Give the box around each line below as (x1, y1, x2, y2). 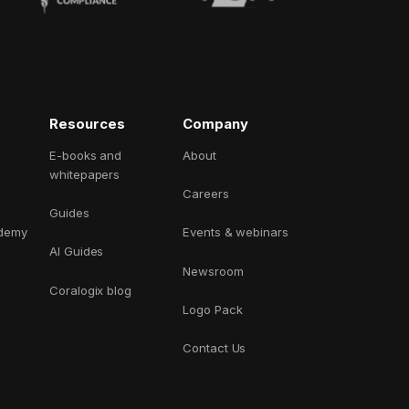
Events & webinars (182, 225, 289, 240)
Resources (48, 115, 125, 132)
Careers (182, 186, 229, 202)
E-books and (48, 147, 122, 163)
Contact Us (182, 341, 246, 356)
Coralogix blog (48, 282, 132, 298)
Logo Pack (182, 302, 243, 318)
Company (182, 115, 248, 132)
